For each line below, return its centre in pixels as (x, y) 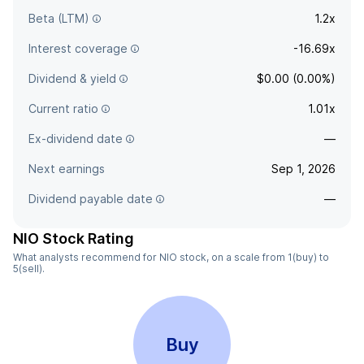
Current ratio (63, 108)
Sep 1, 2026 (303, 169)
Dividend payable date (91, 199)
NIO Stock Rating (74, 238)
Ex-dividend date (76, 139)
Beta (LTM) (59, 18)
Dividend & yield (72, 78)
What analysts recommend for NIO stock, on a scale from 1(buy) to (171, 257)
